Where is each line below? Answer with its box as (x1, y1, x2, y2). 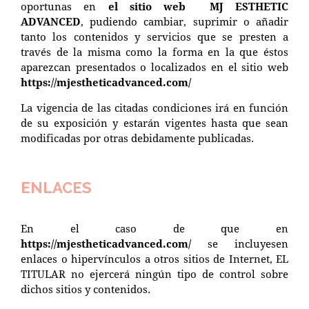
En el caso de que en (21, 221, 288, 235)
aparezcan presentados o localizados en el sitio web (21, 59, 288, 74)
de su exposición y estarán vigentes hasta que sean (21, 115, 288, 130)
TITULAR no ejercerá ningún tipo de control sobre (21, 266, 288, 281)
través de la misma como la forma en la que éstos (21, 44, 288, 59)
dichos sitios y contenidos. (21, 281, 150, 296)
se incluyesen (208, 236, 288, 250)
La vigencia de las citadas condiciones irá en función (21, 100, 288, 114)
